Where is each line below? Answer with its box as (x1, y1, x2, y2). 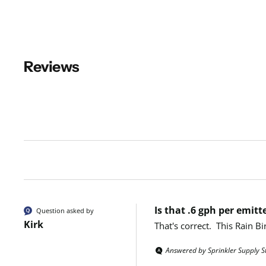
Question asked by (36, 206, 94, 215)
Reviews (24, 58, 79, 75)
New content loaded (23, 91, 113, 105)
